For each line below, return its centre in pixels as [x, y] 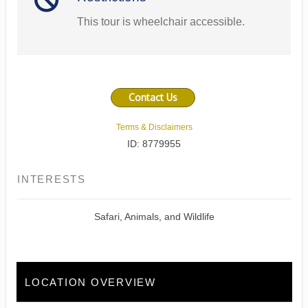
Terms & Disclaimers [154, 128]
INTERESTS [52, 179]
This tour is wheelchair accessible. [161, 22]
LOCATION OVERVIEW [90, 283]
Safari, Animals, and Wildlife [154, 217]
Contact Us [153, 98]
